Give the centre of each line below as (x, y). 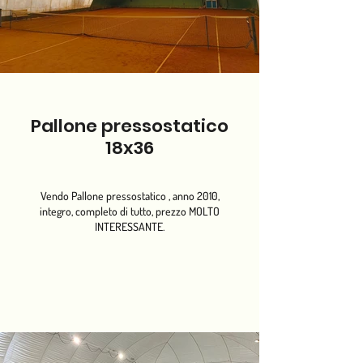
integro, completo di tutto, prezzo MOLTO (130, 211)
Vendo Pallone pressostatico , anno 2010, (130, 196)
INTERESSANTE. (130, 226)
